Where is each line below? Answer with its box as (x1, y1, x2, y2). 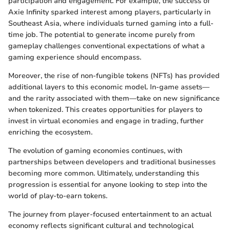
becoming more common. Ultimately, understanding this (8, 168, 199, 179)
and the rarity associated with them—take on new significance (8, 93, 220, 104)
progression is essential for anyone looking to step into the (8, 180, 207, 190)
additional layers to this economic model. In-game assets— (8, 82, 209, 92)
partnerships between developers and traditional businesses (8, 157, 216, 167)
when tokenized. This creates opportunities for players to (8, 105, 202, 115)
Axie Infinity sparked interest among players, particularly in (8, 7, 210, 17)
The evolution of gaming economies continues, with (8, 146, 182, 156)
